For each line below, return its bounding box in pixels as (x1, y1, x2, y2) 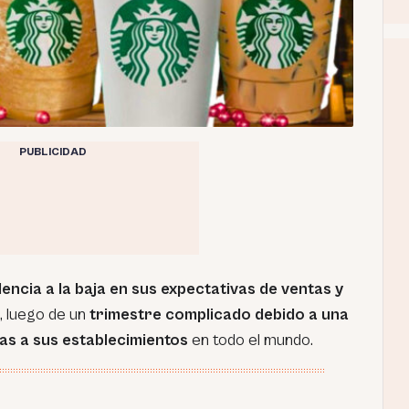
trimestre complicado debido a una (86, 305, 349, 324)
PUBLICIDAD (18, 146, 87, 158)
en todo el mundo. (188, 330, 313, 350)
